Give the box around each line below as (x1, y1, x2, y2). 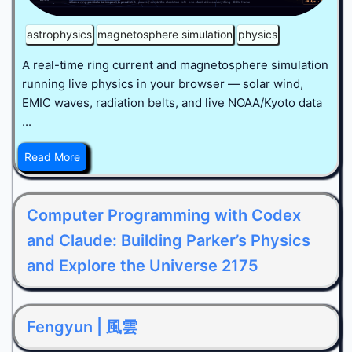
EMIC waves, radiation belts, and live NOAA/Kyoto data (22, 95, 322, 111)
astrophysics (27, 27, 92, 42)
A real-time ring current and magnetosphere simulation (22, 57, 328, 73)
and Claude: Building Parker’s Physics (27, 231, 310, 251)
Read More (24, 150, 80, 164)
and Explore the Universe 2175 (27, 256, 258, 276)
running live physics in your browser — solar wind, (22, 76, 303, 92)
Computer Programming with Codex (27, 206, 301, 225)
